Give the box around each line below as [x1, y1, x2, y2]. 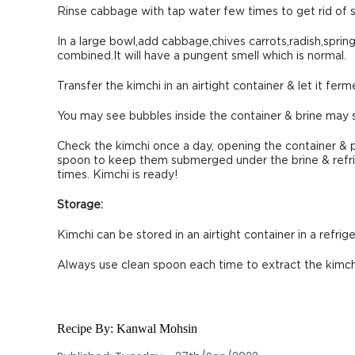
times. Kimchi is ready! [57, 170, 177, 181]
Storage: [57, 200, 103, 211]
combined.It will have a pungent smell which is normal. [57, 51, 346, 62]
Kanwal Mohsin [116, 322, 197, 335]
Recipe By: [57, 322, 116, 335]
